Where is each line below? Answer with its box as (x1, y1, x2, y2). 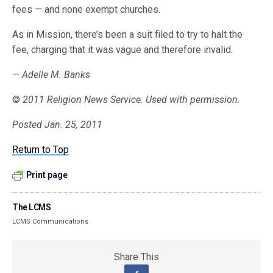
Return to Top (12, 144, 69, 155)
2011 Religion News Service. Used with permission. (20, 94, 241, 105)
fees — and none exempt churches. (12, 4, 161, 15)
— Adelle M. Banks (12, 69, 91, 80)
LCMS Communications (12, 218, 89, 225)
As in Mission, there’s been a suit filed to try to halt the (12, 29, 243, 40)
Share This (114, 251, 159, 263)
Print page (26, 170, 68, 180)
